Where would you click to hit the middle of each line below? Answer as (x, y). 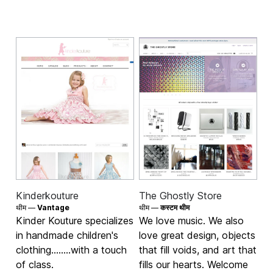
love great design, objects (197, 235)
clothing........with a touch (72, 250)
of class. (35, 264)
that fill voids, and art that (198, 250)
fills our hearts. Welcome (193, 264)
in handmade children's (67, 235)
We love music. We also (191, 220)
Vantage (54, 207)
